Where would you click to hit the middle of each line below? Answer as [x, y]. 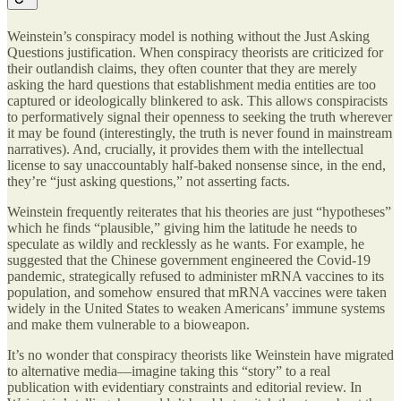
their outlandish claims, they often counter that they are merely [182, 69]
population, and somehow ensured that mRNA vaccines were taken [197, 293]
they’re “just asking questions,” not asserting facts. [149, 182]
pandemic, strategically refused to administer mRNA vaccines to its [196, 277]
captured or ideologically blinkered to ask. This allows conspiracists [197, 101]
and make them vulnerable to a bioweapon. [128, 325]
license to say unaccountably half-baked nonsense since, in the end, [196, 166]
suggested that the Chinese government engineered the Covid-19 [189, 260]
